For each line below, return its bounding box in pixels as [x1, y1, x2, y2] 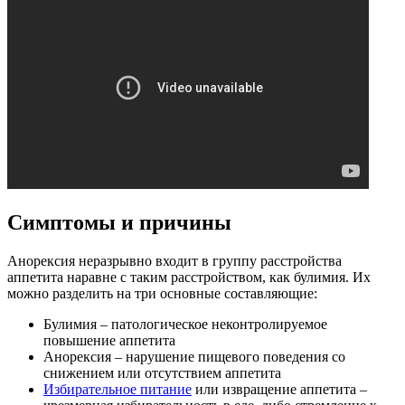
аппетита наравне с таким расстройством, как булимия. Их [7, 268, 371, 285]
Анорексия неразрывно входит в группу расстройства [7, 252, 342, 268]
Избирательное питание [43, 381, 192, 397]
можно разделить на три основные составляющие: [7, 285, 317, 301]
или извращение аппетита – [192, 381, 367, 397]
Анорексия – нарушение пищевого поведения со [43, 348, 345, 364]
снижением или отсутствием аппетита [43, 364, 281, 381]
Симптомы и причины [7, 210, 231, 234]
